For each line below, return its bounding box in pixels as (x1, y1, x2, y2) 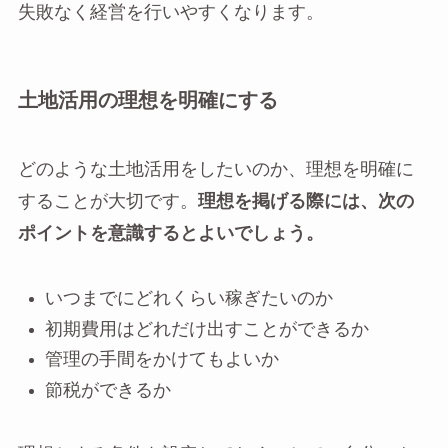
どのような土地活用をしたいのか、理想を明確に (17, 161, 414, 179)
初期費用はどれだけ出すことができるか (44, 320, 369, 338)
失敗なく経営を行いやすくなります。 (17, 3, 324, 21)
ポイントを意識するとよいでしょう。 (17, 225, 324, 243)
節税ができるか (44, 381, 171, 399)
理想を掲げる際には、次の (197, 193, 414, 211)
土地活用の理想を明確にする (17, 90, 278, 111)
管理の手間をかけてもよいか (44, 351, 279, 369)
